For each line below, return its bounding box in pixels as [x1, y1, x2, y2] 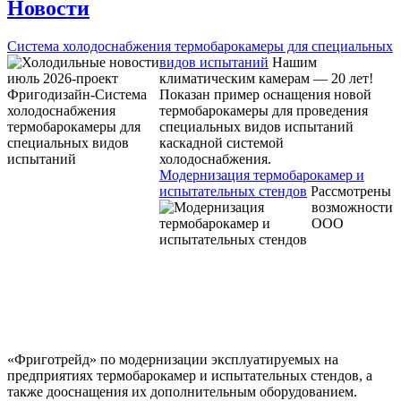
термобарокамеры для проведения [159, 102, 368, 118]
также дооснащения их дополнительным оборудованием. [7, 383, 357, 399]
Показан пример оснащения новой [159, 86, 371, 102]
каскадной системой [159, 134, 284, 150]
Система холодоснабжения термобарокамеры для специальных [7, 38, 393, 54]
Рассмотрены [311, 183, 391, 199]
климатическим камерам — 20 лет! [159, 70, 373, 86]
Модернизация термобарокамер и [159, 166, 364, 183]
